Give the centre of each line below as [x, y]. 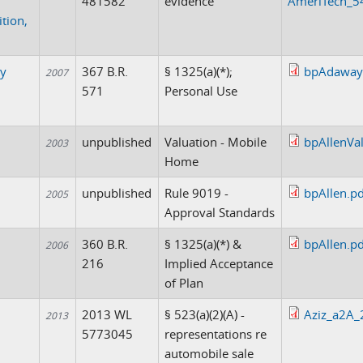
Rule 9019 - [197, 193]
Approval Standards [220, 212]
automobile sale [209, 353]
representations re [216, 334]
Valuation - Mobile [216, 142]
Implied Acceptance [219, 263]
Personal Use [201, 91]
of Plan [184, 283]
